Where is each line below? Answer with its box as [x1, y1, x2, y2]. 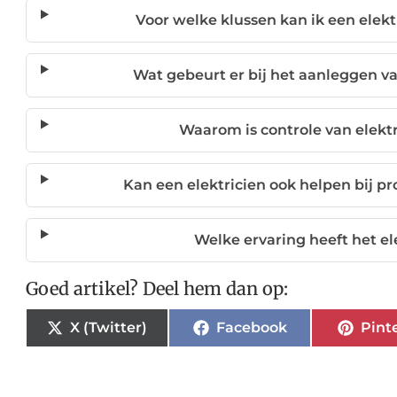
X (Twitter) [70, 319, 148, 336]
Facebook [215, 319, 287, 336]
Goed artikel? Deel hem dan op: [26, 277, 288, 300]
